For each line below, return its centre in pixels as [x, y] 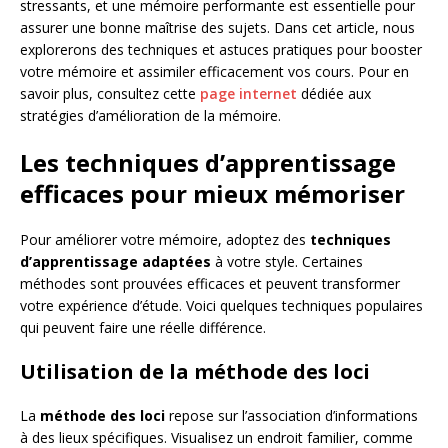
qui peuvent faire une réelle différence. [143, 327]
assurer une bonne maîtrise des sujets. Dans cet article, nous [217, 27]
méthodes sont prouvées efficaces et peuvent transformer [210, 283]
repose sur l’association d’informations [291, 415]
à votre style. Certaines [287, 261]
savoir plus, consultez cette [110, 93]
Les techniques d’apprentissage [208, 162]
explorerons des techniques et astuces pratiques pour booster [221, 49]
